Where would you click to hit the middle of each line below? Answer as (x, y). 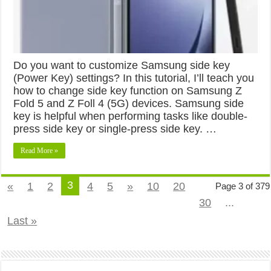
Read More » (40, 150)
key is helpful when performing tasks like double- (131, 116)
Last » (22, 220)
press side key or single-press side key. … (115, 129)
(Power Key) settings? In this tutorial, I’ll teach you (134, 78)
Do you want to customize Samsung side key (122, 65)
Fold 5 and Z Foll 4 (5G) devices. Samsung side (129, 103)
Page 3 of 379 (242, 186)
